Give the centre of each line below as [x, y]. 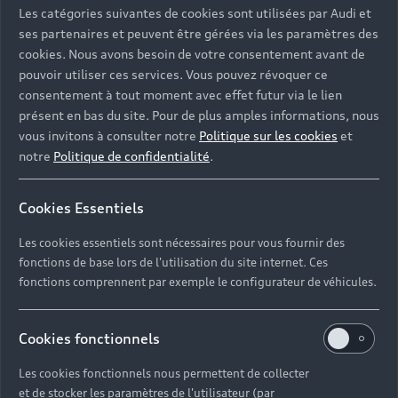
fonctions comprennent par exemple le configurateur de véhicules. [198, 282]
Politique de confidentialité [131, 156]
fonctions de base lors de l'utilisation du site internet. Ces [173, 263]
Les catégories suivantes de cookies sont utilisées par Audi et [195, 13]
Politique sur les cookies [268, 136]
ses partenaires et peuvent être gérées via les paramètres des [199, 34]
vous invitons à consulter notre [109, 136]
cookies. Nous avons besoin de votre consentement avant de [192, 54]
